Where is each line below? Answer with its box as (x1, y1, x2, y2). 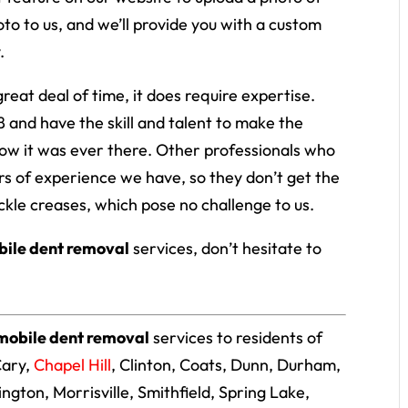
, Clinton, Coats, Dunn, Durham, (111, 354, 342, 375)
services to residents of (149, 327, 323, 348)
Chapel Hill (34, 354, 112, 375)
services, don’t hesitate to (129, 238, 322, 259)
